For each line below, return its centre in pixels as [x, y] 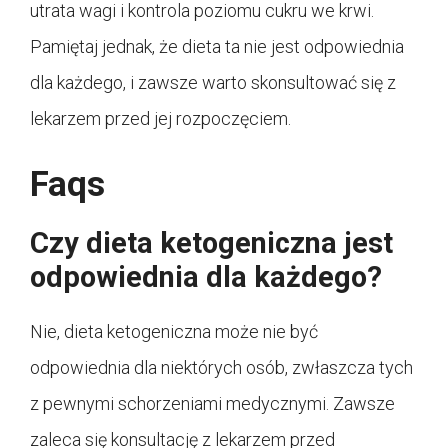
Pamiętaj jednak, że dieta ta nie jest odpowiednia [217, 46]
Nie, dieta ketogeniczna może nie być [174, 331]
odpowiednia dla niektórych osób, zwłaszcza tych [221, 367]
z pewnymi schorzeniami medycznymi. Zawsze [212, 403]
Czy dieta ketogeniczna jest [211, 242]
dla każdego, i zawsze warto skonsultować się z [213, 82]
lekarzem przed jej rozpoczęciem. [160, 118]
